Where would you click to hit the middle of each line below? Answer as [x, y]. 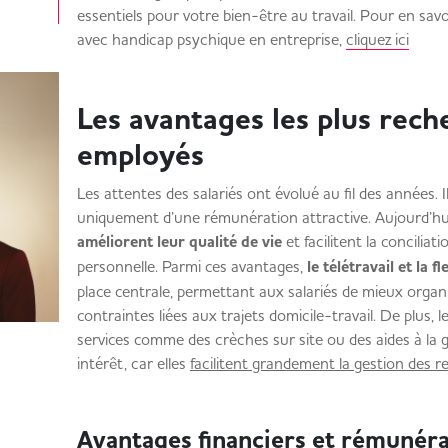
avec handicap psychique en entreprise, [211, 39]
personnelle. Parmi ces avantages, [189, 266]
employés [158, 155]
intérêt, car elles [133, 363]
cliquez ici [377, 39]
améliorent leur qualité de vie [179, 242]
